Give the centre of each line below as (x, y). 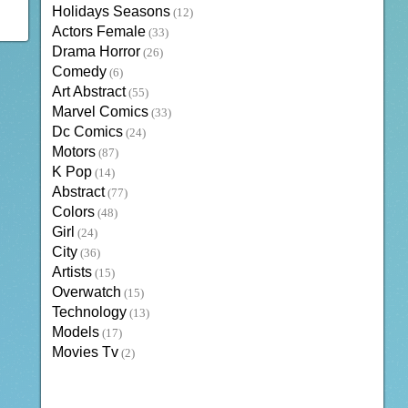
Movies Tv (85, 352)
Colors (73, 212)
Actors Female (98, 32)
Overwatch (86, 292)
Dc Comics (87, 132)
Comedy (79, 72)
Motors (73, 152)
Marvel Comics (100, 112)
